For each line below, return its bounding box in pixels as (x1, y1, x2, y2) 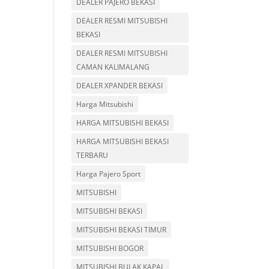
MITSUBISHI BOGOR (76, 243, 144, 253)
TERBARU (76, 150, 109, 160)
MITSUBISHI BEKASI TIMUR (76, 225, 167, 235)
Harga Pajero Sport (76, 169, 141, 179)
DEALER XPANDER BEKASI (76, 80, 163, 91)
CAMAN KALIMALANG (76, 62, 150, 72)
